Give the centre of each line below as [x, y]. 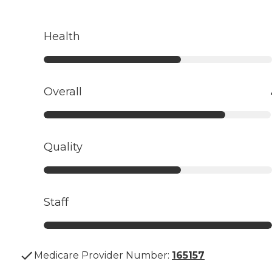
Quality [63, 147]
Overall [63, 91]
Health [62, 36]
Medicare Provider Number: [102, 255]
